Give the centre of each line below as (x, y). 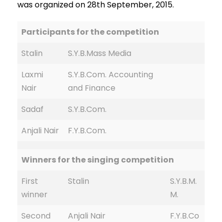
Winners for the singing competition (98, 160)
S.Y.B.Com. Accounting (111, 75)
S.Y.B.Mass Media (100, 53)
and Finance (92, 88)
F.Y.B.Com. (87, 131)
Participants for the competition (90, 32)
